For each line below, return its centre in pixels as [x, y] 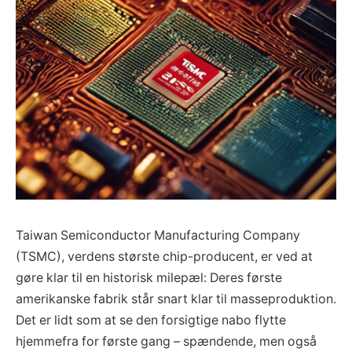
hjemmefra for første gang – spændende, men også [166, 341]
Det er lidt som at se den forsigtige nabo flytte [151, 320]
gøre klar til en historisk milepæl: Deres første [149, 277]
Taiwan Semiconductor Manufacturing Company [158, 235]
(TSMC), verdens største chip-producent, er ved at [164, 256]
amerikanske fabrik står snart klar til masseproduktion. [176, 299]
